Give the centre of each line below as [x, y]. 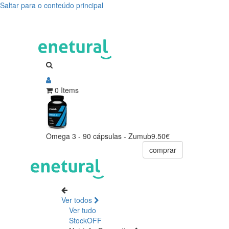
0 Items [67, 90]
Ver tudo [83, 210]
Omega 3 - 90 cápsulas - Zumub [99, 136]
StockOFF [85, 220]
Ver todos [78, 200]
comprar [163, 150]
